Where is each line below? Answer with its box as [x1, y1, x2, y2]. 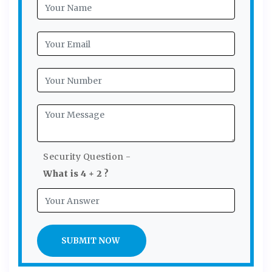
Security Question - [43, 151, 131, 162]
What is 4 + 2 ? [43, 168, 109, 179]
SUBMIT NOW [61, 235, 120, 246]
